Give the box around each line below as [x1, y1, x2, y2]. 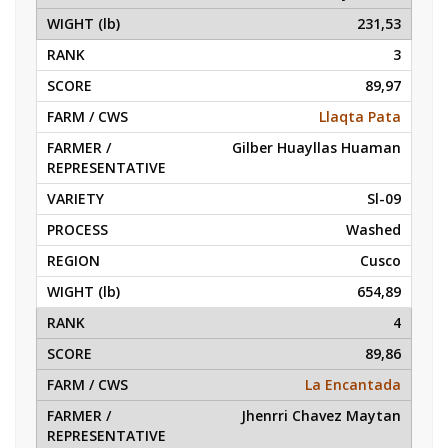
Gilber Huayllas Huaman [232, 138, 401, 157]
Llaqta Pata [319, 107, 401, 126]
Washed [346, 220, 401, 239]
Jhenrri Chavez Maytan [241, 406, 401, 425]
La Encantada [305, 375, 401, 394]
